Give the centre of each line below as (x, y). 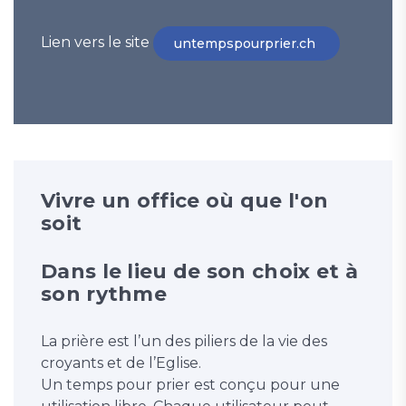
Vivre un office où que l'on (185, 201)
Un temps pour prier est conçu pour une (190, 385)
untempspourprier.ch (246, 44)
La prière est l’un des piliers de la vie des (184, 342)
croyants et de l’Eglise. (123, 363)
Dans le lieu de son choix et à (199, 272)
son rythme (104, 295)
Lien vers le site (97, 43)
